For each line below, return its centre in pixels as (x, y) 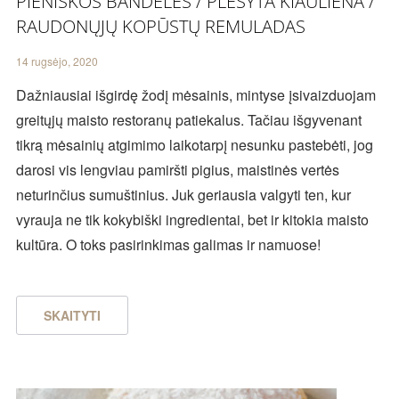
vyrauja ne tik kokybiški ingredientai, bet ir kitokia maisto (192, 220)
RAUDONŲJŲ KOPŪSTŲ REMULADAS (160, 27)
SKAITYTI (72, 316)
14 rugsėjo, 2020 (57, 61)
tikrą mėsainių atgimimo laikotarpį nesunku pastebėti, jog (194, 145)
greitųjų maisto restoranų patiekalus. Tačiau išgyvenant (188, 120)
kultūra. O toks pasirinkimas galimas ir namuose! (168, 245)
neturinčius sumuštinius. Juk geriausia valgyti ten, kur (183, 195)
